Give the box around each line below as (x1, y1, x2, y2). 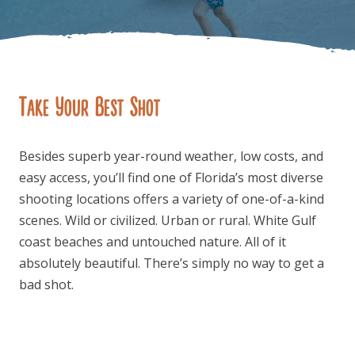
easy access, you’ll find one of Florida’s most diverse (19, 169, 323, 187)
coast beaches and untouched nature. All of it (19, 233, 286, 251)
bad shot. (19, 276, 74, 294)
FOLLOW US (128, 135, 227, 160)
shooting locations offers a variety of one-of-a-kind (19, 190, 324, 208)
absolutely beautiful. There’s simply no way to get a (19, 254, 324, 273)
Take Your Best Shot (19, 90, 160, 124)
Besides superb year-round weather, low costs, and (19, 147, 323, 166)
